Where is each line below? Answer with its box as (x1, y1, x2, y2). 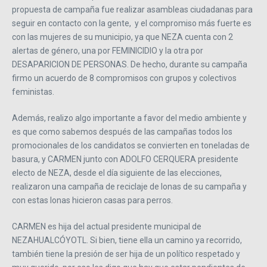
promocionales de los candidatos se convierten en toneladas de (12, 140, 250, 150)
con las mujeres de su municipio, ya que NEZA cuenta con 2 (12, 32, 233, 42)
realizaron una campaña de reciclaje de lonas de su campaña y (12, 181, 247, 191)
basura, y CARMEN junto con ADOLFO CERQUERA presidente (12, 154, 238, 164)
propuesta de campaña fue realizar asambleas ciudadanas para (12, 4, 253, 14)
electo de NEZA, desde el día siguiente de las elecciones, (12, 167, 222, 178)
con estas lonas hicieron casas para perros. (12, 195, 175, 205)
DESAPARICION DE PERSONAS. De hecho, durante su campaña (12, 59, 247, 69)
